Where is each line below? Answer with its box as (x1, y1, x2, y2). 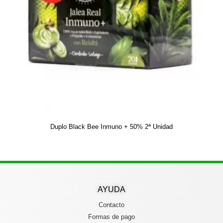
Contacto (99, 201, 124, 209)
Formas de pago (88, 213, 135, 221)
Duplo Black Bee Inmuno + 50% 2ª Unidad (50, 122, 173, 130)
